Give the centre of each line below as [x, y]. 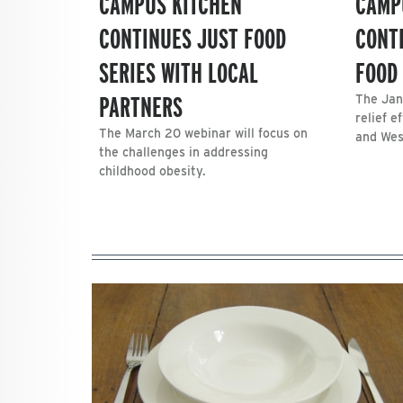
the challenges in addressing [184, 152]
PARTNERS [141, 106]
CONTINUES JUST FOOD [193, 38]
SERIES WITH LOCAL [179, 72]
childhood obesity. [152, 170]
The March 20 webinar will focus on [203, 133]
